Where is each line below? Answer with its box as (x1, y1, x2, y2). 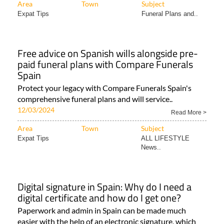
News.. (141, 143, 161, 151)
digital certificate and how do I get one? (17, 190, 181, 206)
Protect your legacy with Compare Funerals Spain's (17, 83, 191, 93)
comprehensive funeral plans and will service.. (17, 94, 172, 104)
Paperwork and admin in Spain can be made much (17, 205, 186, 215)
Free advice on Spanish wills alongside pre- (17, 45, 198, 61)
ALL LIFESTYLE (141, 134, 189, 142)
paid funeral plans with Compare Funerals (17, 56, 193, 72)
